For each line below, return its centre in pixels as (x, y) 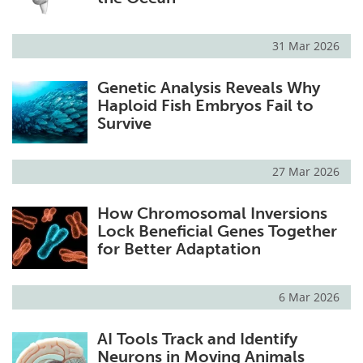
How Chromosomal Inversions (212, 214)
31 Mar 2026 (306, 46)
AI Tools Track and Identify (197, 339)
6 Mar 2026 (309, 297)
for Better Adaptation (179, 249)
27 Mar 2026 (306, 172)
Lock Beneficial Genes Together (217, 231)
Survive (124, 124)
